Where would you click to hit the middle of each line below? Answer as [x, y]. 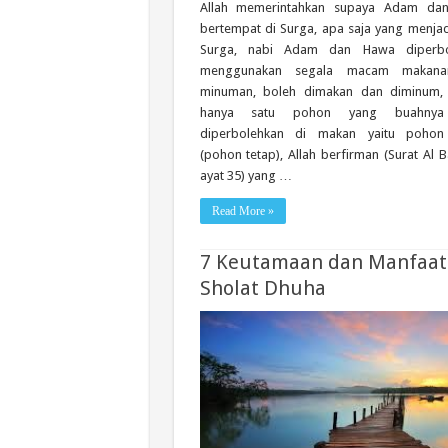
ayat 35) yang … [245, 175]
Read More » [242, 210]
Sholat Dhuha [262, 288]
